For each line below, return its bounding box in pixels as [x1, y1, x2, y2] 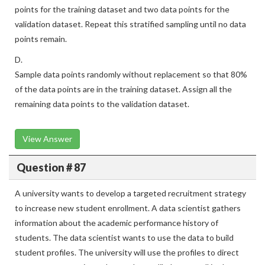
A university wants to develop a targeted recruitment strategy [15, 188, 246, 198]
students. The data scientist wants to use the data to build [15, 232, 234, 243]
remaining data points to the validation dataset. [15, 99, 189, 109]
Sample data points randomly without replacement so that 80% [15, 69, 247, 79]
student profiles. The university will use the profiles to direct [15, 247, 239, 257]
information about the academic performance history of [15, 218, 218, 228]
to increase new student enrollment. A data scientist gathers [15, 203, 241, 213]
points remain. [15, 34, 67, 44]
